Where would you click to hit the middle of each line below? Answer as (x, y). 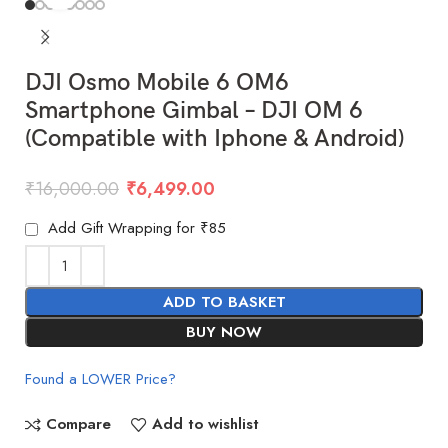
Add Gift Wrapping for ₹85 (135, 227)
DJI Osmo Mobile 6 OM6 (157, 82)
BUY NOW (224, 331)
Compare (78, 424)
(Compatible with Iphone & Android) (215, 138)
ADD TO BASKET (224, 301)
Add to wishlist (205, 424)
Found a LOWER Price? (101, 378)
